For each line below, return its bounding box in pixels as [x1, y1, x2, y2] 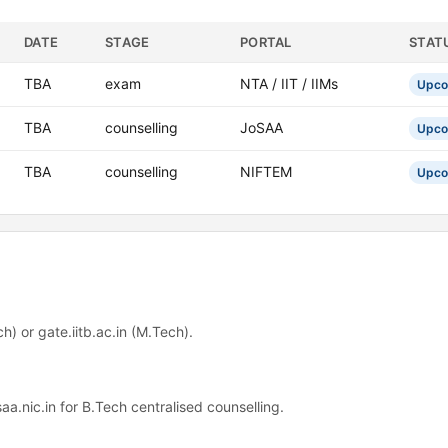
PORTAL [240, 34, 292, 50]
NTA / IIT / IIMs [240, 75, 338, 92]
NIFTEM [240, 163, 292, 180]
